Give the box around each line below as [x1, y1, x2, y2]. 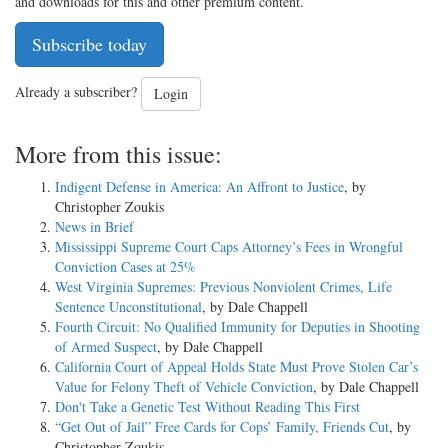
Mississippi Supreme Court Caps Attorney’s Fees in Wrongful [55, 236, 403, 256]
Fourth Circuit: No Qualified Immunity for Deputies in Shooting [55, 316, 420, 336]
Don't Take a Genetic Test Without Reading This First [55, 396, 360, 416]
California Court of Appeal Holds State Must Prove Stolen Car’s [55, 356, 418, 376]
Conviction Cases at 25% [55, 256, 196, 276]
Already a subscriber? [15, 81, 141, 101]
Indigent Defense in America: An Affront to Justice [55, 176, 344, 196]
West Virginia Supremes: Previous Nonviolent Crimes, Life [55, 276, 392, 296]
